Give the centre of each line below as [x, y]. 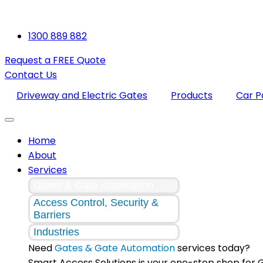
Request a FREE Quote [55, 60]
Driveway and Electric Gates [82, 95]
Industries [58, 232]
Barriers [52, 215]
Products [192, 95]
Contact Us [31, 75]
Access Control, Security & [96, 203]
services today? [213, 248]
